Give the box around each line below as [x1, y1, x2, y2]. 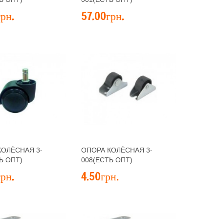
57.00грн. [81, 8, 124, 23]
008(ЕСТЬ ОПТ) [81, 156, 132, 164]
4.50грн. [81, 169, 119, 184]
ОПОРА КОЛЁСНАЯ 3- [81, 146, 153, 154]
